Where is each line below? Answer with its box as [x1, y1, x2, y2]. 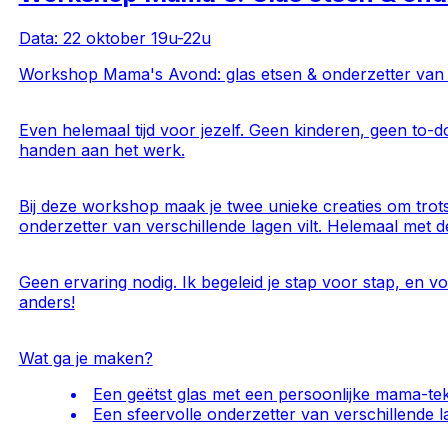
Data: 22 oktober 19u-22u [18, 27, 211, 48]
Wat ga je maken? [18, 347, 153, 368]
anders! [18, 291, 75, 312]
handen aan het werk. [18, 139, 185, 160]
